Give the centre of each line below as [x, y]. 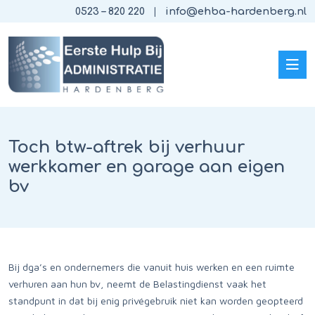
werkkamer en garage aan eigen [147, 167]
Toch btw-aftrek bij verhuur [127, 147]
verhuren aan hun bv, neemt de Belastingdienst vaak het [137, 284]
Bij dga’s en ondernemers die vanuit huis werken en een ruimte [152, 267]
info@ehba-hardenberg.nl [236, 11]
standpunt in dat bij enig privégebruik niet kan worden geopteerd [156, 301]
